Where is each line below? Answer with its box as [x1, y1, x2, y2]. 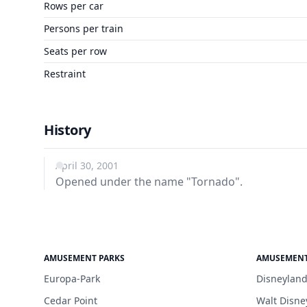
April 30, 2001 [56, 159, 119, 172]
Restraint [44, 67, 86, 80]
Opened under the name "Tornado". [56, 174, 243, 189]
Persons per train [44, 22, 123, 35]
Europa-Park [44, 272, 100, 285]
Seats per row [44, 45, 107, 58]
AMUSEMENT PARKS [44, 252, 125, 264]
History [44, 121, 91, 139]
